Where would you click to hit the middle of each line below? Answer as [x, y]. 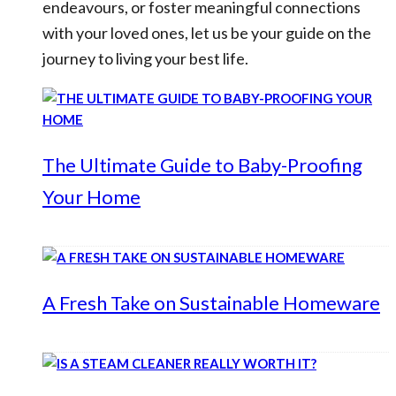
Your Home [91, 197]
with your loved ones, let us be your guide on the [207, 33]
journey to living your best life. [145, 58]
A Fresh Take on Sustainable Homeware [211, 303]
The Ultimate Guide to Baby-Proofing [202, 165]
